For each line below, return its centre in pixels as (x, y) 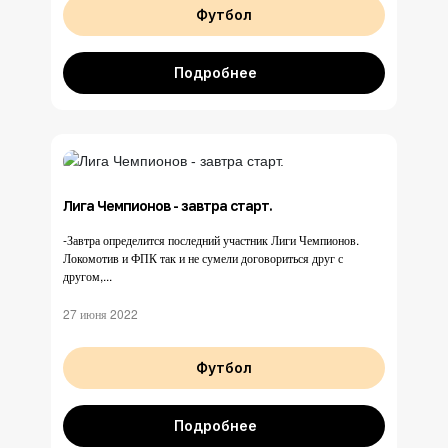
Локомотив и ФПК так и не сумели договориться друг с (203, 258)
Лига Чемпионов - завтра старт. (167, 206)
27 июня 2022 (100, 314)
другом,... (87, 276)
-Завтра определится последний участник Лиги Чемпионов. (211, 240)
